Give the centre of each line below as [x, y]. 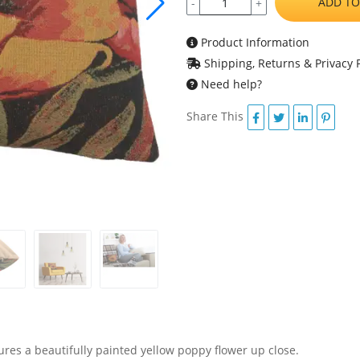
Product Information [253, 42]
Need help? [229, 84]
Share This [215, 116]
